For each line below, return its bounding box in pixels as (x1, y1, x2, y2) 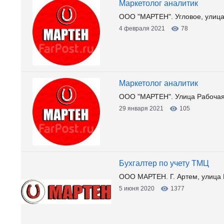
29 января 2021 (119, 105, 163, 112)
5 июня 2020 (119, 185, 154, 192)
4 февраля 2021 (119, 25, 165, 32)
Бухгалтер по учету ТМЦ (119, 159, 209, 167)
